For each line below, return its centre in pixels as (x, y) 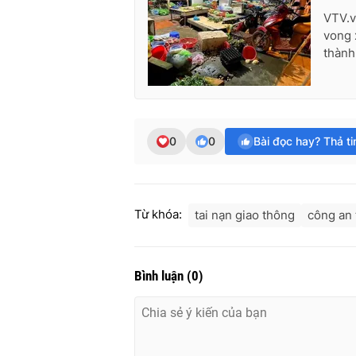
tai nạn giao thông (245, 215)
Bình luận (161, 275)
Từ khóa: (158, 214)
